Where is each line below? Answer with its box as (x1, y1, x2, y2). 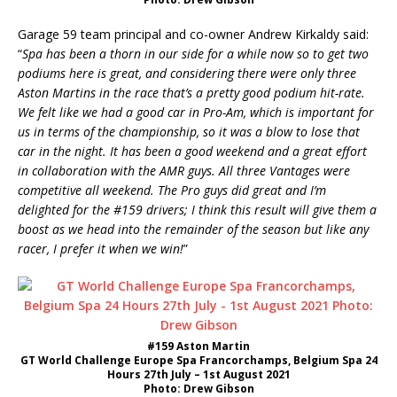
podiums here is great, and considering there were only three (18, 65, 356, 82)
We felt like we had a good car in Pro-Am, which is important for (18, 104, 374, 121)
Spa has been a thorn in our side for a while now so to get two (22, 45, 369, 63)
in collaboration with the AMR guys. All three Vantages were (18, 162, 350, 180)
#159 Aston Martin (147, 339, 250, 354)
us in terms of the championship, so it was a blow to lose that (18, 123, 360, 141)
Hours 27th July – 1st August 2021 (106, 367, 291, 383)
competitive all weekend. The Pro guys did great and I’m (18, 182, 326, 199)
